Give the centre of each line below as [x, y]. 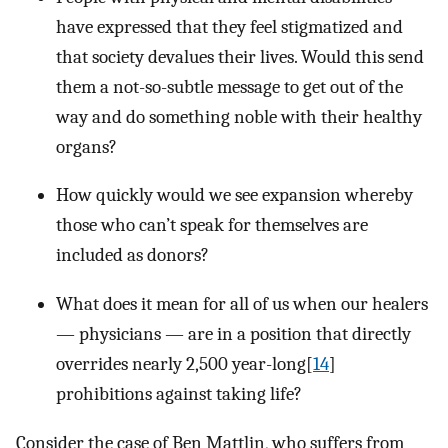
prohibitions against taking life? [179, 394]
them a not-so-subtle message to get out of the [229, 86]
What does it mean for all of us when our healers [242, 304]
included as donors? [132, 255]
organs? [86, 146]
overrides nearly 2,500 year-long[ [184, 364]
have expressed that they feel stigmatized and [229, 26]
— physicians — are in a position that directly [233, 334]
